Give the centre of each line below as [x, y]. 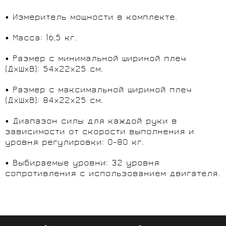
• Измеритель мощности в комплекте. [91, 18]
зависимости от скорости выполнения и [100, 132]
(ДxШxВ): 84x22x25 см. [54, 101]
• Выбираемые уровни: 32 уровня [82, 163]
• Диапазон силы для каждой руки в [91, 122]
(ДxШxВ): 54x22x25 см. [54, 70]
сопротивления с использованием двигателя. [112, 174]
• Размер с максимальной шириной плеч [98, 90]
